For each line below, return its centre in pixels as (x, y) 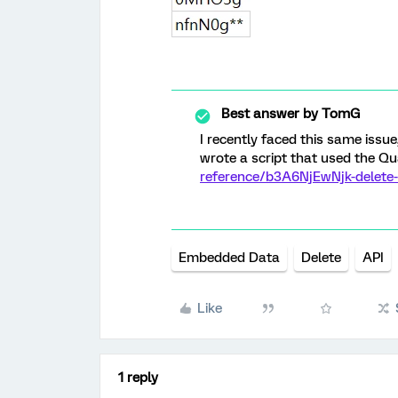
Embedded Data (229, 258)
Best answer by (270, 114)
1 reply (138, 378)
